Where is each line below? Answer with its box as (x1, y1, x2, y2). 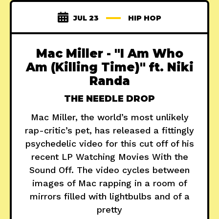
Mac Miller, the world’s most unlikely (30, 112, 189, 123)
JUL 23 (73, 14, 99, 23)
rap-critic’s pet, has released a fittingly (25, 125, 194, 136)
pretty (97, 204, 122, 215)
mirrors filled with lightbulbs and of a (29, 191, 190, 202)
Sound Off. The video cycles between (29, 165, 190, 175)
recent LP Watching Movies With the (31, 152, 188, 162)
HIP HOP (128, 14, 161, 23)
